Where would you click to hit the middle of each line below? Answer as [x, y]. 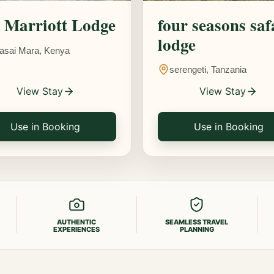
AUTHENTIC [77, 222]
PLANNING [197, 229]
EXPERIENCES [77, 229]
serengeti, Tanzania [208, 69]
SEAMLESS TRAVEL [197, 222]
